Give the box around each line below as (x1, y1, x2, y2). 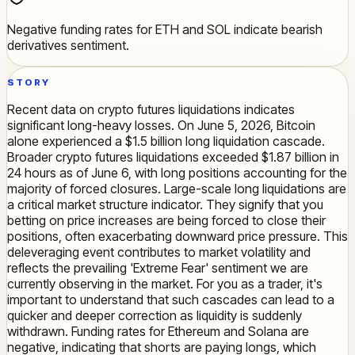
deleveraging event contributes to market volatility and (7, 244, 311, 261)
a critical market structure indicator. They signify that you (7, 197, 323, 213)
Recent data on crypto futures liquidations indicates (7, 101, 295, 118)
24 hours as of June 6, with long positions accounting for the (7, 165, 347, 181)
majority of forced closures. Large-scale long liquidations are (7, 181, 346, 197)
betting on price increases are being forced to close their (7, 212, 326, 229)
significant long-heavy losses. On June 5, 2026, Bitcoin (7, 117, 315, 134)
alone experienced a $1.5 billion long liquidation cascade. (7, 133, 325, 150)
